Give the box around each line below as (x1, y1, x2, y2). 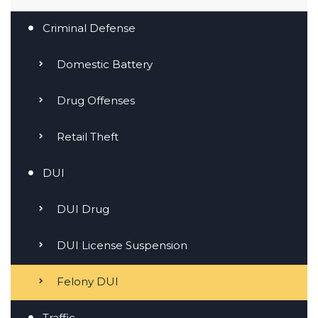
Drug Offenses (57, 94, 135, 108)
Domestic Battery (57, 57, 153, 72)
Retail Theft (57, 130, 119, 144)
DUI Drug (57, 202, 109, 216)
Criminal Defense (43, 21, 136, 35)
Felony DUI (57, 275, 119, 289)
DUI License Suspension (57, 238, 187, 253)
